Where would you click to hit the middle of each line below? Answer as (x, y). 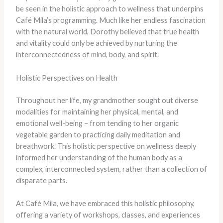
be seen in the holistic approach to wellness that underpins (110, 9)
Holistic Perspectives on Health (66, 78)
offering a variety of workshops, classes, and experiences (108, 215)
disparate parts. (41, 180)
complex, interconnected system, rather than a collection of (111, 169)
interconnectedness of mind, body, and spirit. (87, 55)
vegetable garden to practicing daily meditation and (98, 134)
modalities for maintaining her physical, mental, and (97, 111)
